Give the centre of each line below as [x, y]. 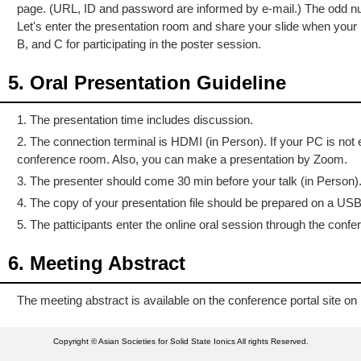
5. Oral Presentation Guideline [147, 83]
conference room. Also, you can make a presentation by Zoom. [183, 160]
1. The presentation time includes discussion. [135, 120]
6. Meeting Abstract [97, 263]
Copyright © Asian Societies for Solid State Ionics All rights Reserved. [180, 342]
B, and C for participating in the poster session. [139, 44]
